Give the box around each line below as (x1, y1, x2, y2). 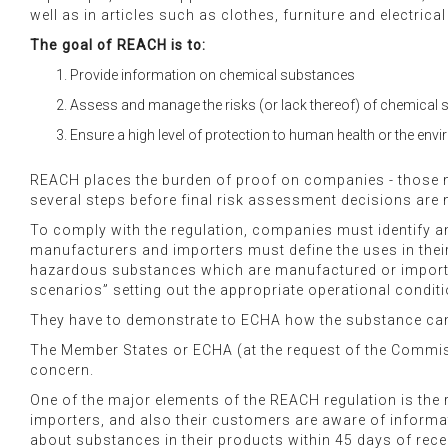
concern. (30, 362, 94, 379)
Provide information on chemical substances (70, 67, 355, 84)
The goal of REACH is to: (30, 37, 206, 54)
